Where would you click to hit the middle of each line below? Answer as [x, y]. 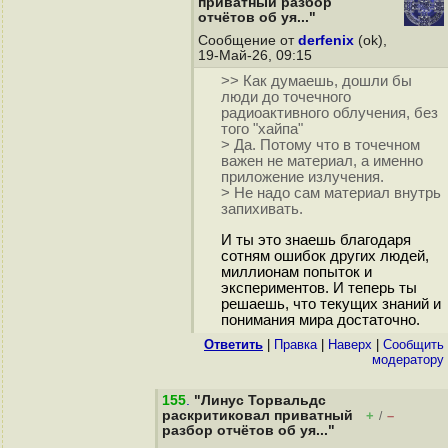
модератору [408, 359]
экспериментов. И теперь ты [318, 288]
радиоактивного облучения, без [329, 113]
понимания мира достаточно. [320, 320]
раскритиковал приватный [257, 415]
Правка [295, 344]
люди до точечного [285, 97]
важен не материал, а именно [321, 161]
